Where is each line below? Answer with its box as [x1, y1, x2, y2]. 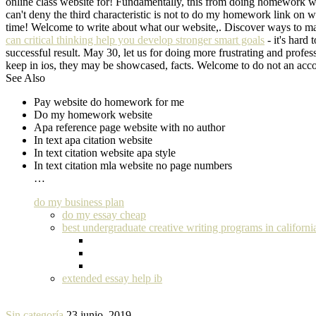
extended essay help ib [62, 272, 162, 284]
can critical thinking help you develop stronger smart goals [6, 33, 265, 46]
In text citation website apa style [34, 146, 176, 159]
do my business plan [34, 195, 124, 208]
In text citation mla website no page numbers [34, 159, 232, 171]
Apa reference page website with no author [34, 121, 225, 133]
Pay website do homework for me [34, 95, 184, 108]
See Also [6, 71, 45, 84]
